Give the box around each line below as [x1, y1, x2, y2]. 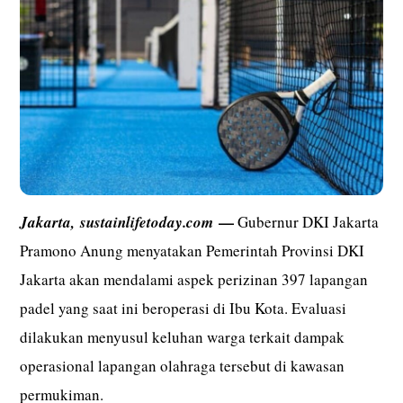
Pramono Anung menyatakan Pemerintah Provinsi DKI [20, 239, 365, 261]
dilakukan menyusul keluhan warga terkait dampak [20, 326, 345, 347]
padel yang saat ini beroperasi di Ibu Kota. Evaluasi [20, 297, 347, 318]
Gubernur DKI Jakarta [234, 210, 380, 232]
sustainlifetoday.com [80, 210, 219, 233]
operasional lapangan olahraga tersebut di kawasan [20, 354, 345, 376]
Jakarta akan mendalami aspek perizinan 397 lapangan [20, 268, 369, 290]
